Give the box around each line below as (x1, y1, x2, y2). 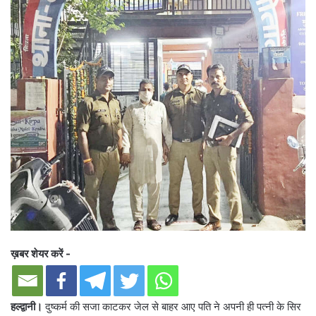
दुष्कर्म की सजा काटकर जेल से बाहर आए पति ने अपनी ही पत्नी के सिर (42, 300, 301, 314)
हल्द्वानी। (11, 300, 42, 314)
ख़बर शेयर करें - (11, 247, 71, 261)
